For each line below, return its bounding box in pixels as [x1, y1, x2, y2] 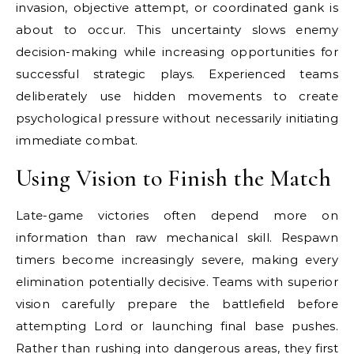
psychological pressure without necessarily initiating [16, 111, 338, 126]
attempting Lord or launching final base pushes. [16, 318, 338, 333]
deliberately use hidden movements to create [16, 88, 338, 104]
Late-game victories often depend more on [16, 208, 338, 223]
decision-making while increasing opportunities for [16, 44, 338, 59]
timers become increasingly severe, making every [16, 252, 338, 267]
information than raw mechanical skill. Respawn [16, 230, 338, 245]
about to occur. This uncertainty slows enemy [16, 22, 338, 37]
